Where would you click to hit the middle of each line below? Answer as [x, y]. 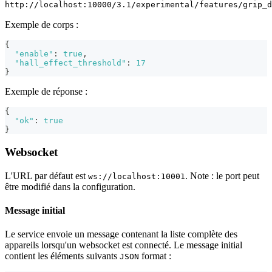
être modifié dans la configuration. [70, 186]
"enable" [34, 54]
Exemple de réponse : [46, 92]
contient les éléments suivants [62, 256]
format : [155, 256]
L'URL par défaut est [46, 175]
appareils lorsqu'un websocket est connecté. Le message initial [124, 245]
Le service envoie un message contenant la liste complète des [121, 234]
